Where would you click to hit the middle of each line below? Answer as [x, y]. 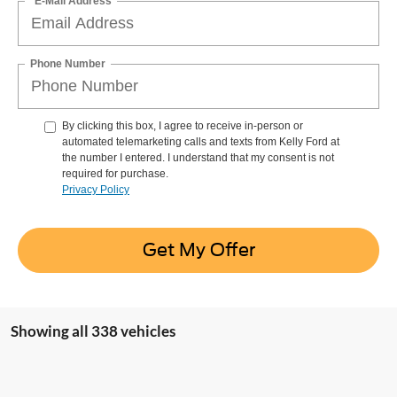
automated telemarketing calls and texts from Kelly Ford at [201, 141]
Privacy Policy [96, 189]
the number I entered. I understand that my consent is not [198, 157]
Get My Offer [198, 250]
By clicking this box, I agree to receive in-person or [183, 125]
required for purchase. [115, 173]
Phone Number [68, 63]
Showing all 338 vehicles [93, 331]
